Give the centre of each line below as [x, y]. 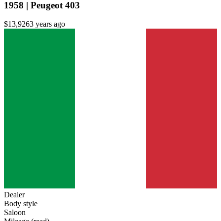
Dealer [14, 195]
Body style [21, 204]
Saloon [15, 213]
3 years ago [47, 24]
